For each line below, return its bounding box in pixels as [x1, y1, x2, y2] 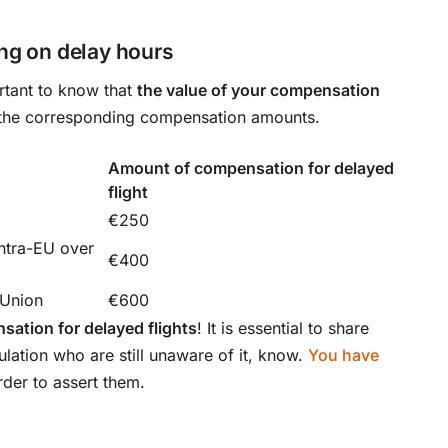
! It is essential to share [197, 318, 369, 338]
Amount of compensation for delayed [108, 158, 394, 178]
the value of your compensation [137, 80, 380, 100]
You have [308, 345, 379, 365]
